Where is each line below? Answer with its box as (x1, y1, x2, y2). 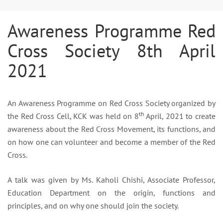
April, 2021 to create (144, 111, 216, 121)
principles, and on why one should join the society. (7, 200, 179, 211)
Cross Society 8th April (7, 38, 216, 62)
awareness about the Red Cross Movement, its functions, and (7, 123, 216, 134)
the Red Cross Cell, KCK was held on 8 (7, 111, 139, 121)
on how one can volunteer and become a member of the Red (7, 136, 216, 147)
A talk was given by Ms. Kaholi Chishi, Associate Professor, (7, 174, 216, 185)
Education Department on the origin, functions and (7, 187, 216, 198)
